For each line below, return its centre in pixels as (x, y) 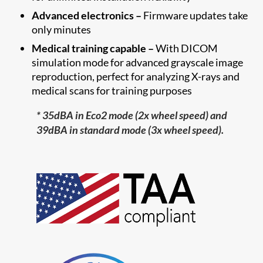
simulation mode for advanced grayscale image (138, 62)
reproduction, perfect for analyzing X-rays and (136, 76)
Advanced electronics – (87, 15)
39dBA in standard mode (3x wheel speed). (130, 129)
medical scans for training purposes (112, 90)
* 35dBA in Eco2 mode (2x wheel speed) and (132, 115)
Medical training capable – (93, 48)
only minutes (62, 29)
